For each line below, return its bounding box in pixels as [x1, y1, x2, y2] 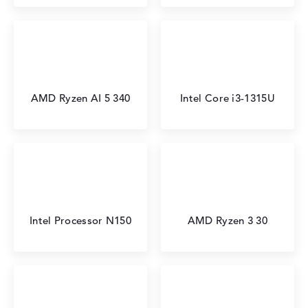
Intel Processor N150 [30, 214, 131, 227]
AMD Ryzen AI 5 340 [30, 91, 131, 104]
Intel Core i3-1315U [180, 91, 275, 104]
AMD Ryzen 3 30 [187, 214, 268, 227]
